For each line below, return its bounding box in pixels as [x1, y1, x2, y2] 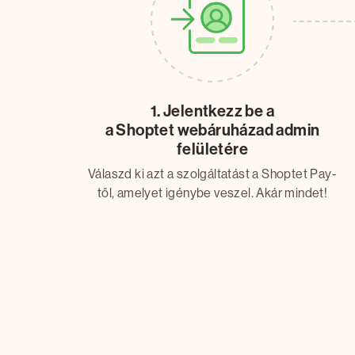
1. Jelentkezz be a [150, 101, 275, 121]
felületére [176, 139, 248, 159]
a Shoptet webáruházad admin [105, 120, 320, 140]
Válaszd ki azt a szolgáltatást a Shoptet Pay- [87, 166, 337, 182]
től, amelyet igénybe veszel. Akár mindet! [97, 185, 328, 201]
